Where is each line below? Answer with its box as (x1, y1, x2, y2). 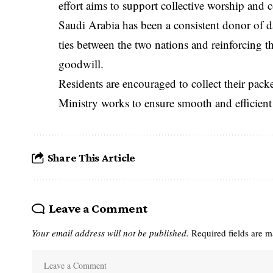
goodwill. (58, 56, 104, 72)
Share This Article (47, 151, 136, 164)
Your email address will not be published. (32, 227, 189, 239)
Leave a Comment (48, 201, 147, 216)
